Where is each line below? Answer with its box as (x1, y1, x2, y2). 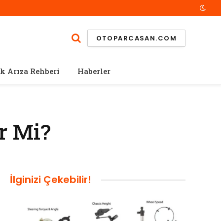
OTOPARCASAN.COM (96, 33, 177, 43)
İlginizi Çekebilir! (10, 173, 91, 186)
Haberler (77, 66, 110, 76)
